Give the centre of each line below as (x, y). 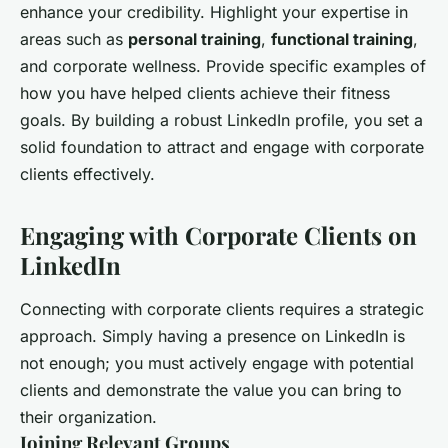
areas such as (74, 39)
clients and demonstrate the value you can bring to (211, 390)
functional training (342, 39)
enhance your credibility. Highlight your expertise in (214, 12)
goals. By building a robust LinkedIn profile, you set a (221, 120)
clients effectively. (87, 174)
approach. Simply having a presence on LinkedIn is (212, 336)
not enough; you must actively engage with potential (217, 363)
